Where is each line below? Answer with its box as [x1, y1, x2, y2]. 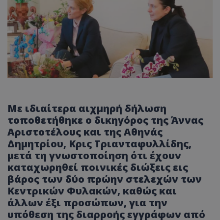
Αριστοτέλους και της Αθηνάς [7, 125, 163, 139]
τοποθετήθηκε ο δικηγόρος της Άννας [7, 113, 203, 127]
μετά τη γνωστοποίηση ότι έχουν [7, 149, 181, 163]
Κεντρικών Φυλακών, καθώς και [7, 184, 177, 198]
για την [129, 196, 167, 210]
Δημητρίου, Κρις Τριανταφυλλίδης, [7, 137, 192, 151]
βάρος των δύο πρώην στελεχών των [7, 172, 202, 186]
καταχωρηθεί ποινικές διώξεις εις [7, 161, 188, 174]
